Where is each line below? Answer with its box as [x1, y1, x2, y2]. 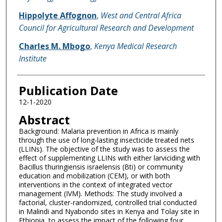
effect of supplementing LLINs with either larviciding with [18, 153, 200, 163]
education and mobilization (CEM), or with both [18, 171, 170, 181]
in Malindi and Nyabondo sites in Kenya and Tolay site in [18, 207, 199, 217]
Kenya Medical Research [94, 40, 177, 52]
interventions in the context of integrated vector [18, 180, 172, 190]
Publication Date [18, 82, 118, 99]
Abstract [18, 111, 70, 128]
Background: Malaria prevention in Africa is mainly [18, 126, 178, 136]
